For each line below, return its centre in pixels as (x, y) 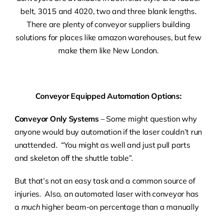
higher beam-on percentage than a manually (120, 207)
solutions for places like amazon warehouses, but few (108, 38)
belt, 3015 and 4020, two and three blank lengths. (108, 11)
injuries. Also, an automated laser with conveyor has (107, 194)
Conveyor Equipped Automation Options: (108, 96)
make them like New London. (108, 51)
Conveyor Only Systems (56, 119)
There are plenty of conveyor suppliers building (108, 24)
